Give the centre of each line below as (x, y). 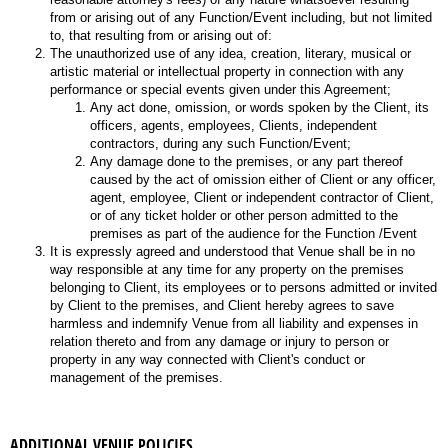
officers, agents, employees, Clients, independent (233, 125)
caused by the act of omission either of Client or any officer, (263, 179)
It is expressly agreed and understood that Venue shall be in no (232, 251)
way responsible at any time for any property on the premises (227, 269)
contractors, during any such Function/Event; (220, 143)
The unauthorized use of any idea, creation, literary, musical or (230, 53)
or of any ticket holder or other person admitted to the (244, 215)
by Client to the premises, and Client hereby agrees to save (222, 305)
